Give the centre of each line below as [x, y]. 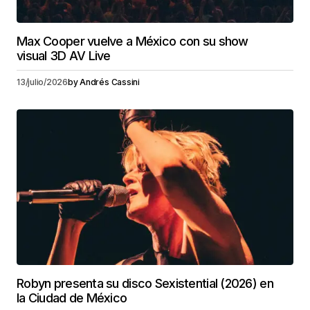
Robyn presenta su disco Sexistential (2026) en [145, 283]
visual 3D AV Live [64, 55]
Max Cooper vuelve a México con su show [133, 41]
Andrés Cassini [110, 82]
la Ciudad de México [72, 298]
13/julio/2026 [42, 82]
